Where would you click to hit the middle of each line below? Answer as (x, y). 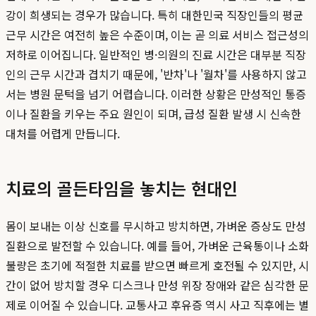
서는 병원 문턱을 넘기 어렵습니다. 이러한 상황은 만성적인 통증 (156, 94)
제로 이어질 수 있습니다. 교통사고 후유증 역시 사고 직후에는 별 (157, 305)
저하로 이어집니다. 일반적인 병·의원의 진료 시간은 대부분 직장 (156, 55)
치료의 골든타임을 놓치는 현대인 (122, 188)
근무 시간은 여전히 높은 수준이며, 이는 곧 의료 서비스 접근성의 (157, 35)
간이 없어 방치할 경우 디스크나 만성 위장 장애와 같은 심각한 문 (157, 285)
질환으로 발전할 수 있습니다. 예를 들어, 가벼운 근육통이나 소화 (157, 246)
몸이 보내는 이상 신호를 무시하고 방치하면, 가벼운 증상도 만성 (156, 226)
